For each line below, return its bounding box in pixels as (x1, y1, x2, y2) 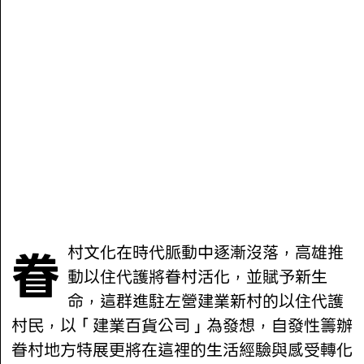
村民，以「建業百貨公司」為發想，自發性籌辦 (11, 313, 353, 340)
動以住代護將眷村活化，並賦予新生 (67, 264, 328, 291)
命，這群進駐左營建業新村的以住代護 (67, 288, 344, 315)
